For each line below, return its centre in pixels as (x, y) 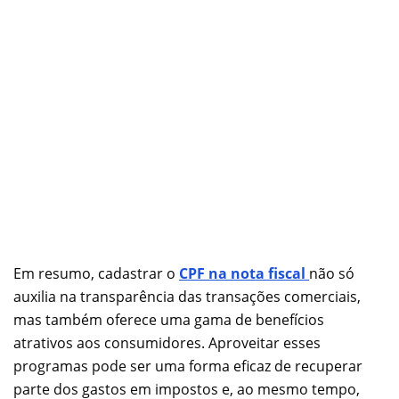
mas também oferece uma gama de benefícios (169, 319)
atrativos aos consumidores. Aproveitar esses (167, 342)
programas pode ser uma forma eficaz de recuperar (188, 366)
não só (332, 273)
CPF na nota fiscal (244, 273)
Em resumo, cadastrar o (96, 273)
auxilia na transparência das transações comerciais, (187, 296)
